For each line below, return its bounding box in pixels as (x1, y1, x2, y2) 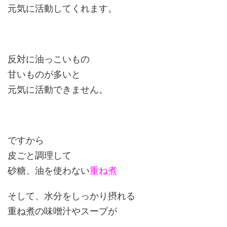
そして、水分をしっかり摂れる (8, 191, 135, 202)
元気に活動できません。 (8, 84, 108, 95)
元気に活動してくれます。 (8, 3, 117, 14)
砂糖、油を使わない (8, 165, 90, 176)
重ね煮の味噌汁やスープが (8, 206, 117, 217)
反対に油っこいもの (8, 54, 90, 65)
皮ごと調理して (8, 150, 71, 161)
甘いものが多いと (8, 69, 81, 80)
